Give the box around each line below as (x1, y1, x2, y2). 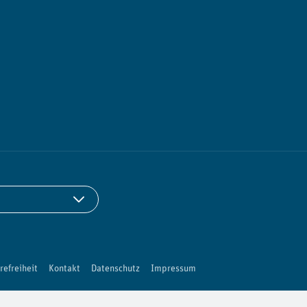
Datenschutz (91, 261, 140, 274)
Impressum (151, 261, 196, 274)
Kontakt (49, 261, 80, 274)
